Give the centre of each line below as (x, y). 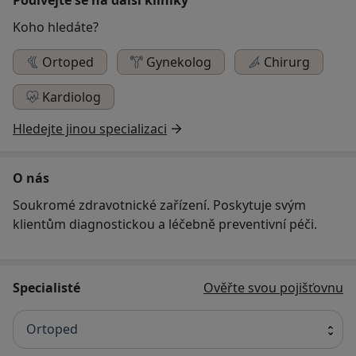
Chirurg (287, 62)
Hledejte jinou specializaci (90, 128)
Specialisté (46, 287)
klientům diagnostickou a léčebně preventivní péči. (165, 224)
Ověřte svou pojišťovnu (273, 287)
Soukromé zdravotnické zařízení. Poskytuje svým (159, 205)
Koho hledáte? (56, 27)
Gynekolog (179, 62)
